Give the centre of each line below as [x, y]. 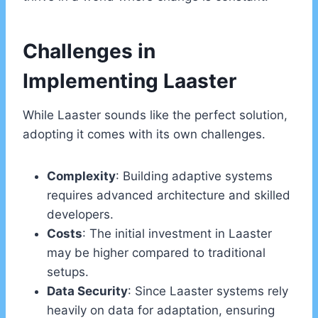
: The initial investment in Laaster [177, 234]
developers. [80, 215]
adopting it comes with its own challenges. [144, 135]
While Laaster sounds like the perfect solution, [155, 115]
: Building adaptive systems [194, 176]
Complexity [81, 176]
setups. [68, 272]
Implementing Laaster [130, 81]
